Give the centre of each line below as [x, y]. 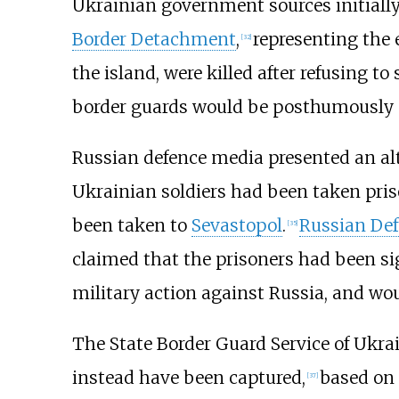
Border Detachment [154, 39]
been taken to [131, 225]
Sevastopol [236, 225]
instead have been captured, [188, 378]
